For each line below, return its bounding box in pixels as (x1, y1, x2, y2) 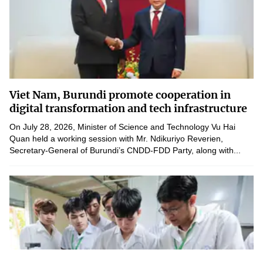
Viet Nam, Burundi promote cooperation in (9, 88, 231, 102)
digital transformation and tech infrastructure (9, 102, 247, 115)
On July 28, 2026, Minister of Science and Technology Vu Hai (9, 122, 235, 131)
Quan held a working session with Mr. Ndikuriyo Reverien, (9, 134, 223, 143)
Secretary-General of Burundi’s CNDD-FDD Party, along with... (9, 146, 241, 155)
